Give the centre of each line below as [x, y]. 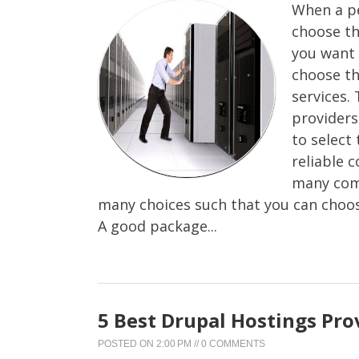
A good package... [157, 226]
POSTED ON [127, 343]
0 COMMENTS [233, 343]
